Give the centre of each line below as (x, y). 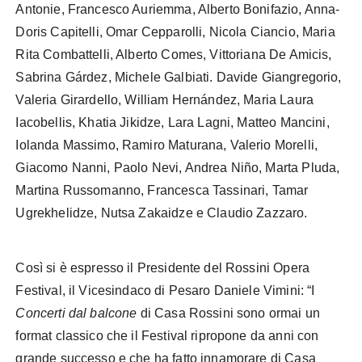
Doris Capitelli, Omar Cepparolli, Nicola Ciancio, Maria (175, 32)
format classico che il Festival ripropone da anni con (167, 335)
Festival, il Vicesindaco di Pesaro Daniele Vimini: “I (165, 290)
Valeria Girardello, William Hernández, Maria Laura (164, 99)
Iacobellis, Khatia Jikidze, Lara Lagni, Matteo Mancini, (173, 122)
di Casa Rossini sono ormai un (228, 313)
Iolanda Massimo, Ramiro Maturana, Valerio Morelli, (166, 145)
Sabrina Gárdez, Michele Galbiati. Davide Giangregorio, (179, 77)
